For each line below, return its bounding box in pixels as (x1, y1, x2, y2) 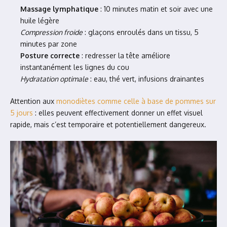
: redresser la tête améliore (80, 51, 170, 60)
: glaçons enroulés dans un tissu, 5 (83, 28, 199, 36)
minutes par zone (20, 40, 77, 48)
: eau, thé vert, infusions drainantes (88, 74, 204, 83)
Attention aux (10, 97, 56, 105)
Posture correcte (20, 51, 80, 60)
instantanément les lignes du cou (20, 63, 129, 71)
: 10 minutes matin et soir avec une (98, 5, 213, 13)
